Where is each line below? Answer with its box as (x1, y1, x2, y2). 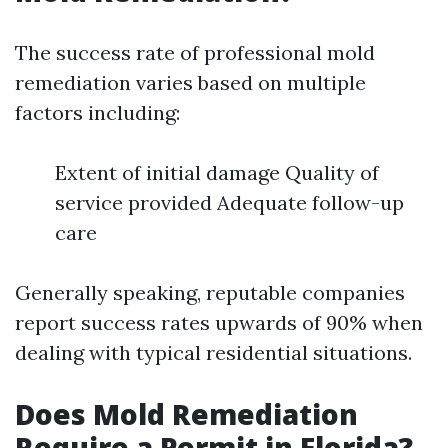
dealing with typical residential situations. (15, 340, 412, 365)
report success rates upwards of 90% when (15, 310, 423, 335)
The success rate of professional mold (15, 40, 375, 65)
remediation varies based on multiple (15, 70, 366, 95)
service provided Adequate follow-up (55, 190, 404, 215)
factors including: (15, 100, 180, 125)
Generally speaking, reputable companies (15, 280, 405, 305)
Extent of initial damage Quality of (55, 160, 379, 185)
